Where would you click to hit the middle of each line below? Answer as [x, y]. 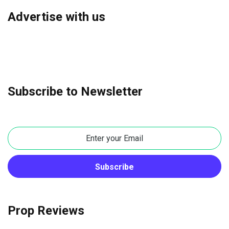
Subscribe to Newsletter [75, 92]
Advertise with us [56, 17]
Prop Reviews [46, 211]
